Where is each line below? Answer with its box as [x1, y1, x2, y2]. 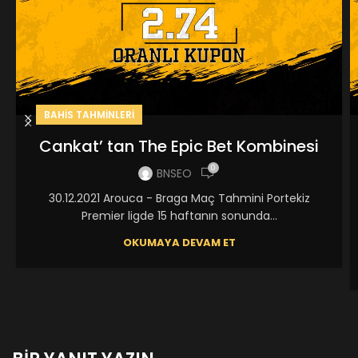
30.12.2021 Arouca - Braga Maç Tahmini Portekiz [48, 190, 310, 207]
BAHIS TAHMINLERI [44, 108, 134, 122]
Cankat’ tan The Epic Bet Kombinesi [39, 135, 319, 158]
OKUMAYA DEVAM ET [122, 235, 236, 251]
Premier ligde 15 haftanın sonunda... [81, 208, 277, 225]
